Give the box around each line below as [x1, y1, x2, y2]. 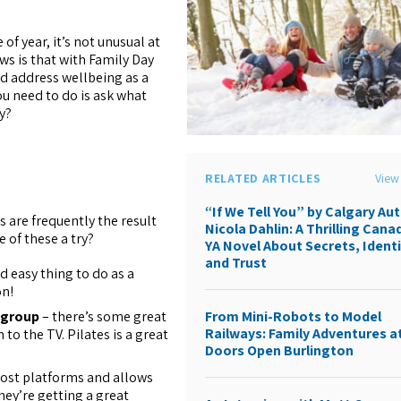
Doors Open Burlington [205, 341, 354, 361]
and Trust [205, 253, 268, 273]
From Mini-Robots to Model [205, 307, 382, 327]
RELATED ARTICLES [205, 170, 321, 187]
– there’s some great [39, 306, 167, 326]
